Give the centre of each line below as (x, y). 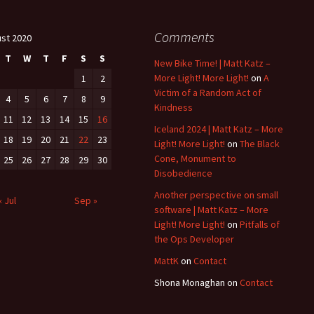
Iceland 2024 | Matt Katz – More (219, 129)
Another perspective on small (216, 195)
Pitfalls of (260, 224)
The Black (260, 144)
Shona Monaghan (190, 282)
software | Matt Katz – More (211, 210)
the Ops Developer (194, 239)
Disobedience (183, 173)
